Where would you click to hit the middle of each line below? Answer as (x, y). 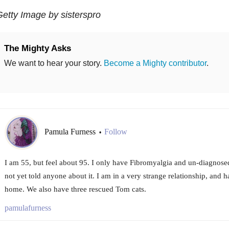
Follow (116, 132)
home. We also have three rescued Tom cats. (75, 189)
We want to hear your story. (54, 63)
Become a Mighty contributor (155, 63)
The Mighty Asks (37, 48)
